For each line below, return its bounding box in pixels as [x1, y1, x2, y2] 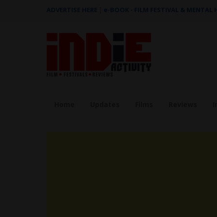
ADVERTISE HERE [46, 5, 97, 14]
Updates [90, 100, 120, 109]
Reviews [169, 100, 197, 109]
